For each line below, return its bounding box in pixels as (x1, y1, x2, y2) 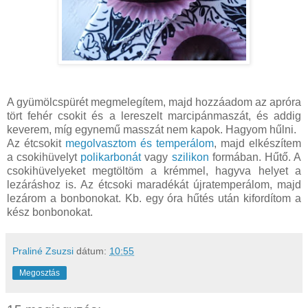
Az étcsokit (7, 137, 65, 150)
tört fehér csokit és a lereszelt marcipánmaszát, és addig (7, 110, 301, 122)
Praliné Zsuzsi (12, 245, 74, 257)
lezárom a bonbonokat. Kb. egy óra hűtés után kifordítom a (7, 192, 301, 205)
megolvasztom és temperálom (65, 137, 214, 150)
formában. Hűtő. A (208, 151, 302, 164)
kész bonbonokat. (7, 206, 93, 219)
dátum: (76, 245, 109, 257)
